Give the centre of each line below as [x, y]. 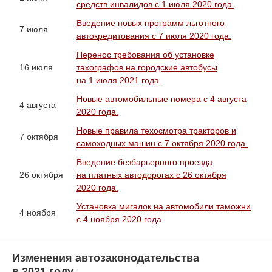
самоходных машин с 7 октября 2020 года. [162, 143]
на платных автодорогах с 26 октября [151, 175]
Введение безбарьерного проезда [144, 162]
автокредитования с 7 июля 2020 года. [154, 36]
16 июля [36, 67]
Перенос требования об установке [145, 55]
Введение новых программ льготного [151, 23]
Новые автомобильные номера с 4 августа [161, 99]
